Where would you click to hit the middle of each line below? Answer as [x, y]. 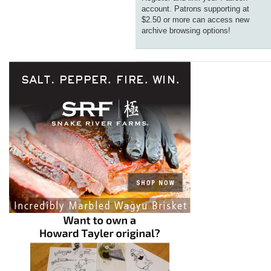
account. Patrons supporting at [195, 9]
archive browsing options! [186, 31]
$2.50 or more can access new [195, 20]
